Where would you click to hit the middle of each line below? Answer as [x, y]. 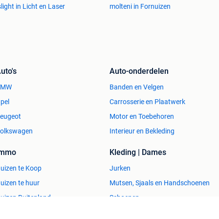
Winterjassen [129, 212]
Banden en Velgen [137, 87]
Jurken [120, 168]
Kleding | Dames [138, 152]
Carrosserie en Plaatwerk [147, 101]
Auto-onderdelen [139, 71]
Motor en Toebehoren [142, 116]
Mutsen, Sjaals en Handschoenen [160, 183]
